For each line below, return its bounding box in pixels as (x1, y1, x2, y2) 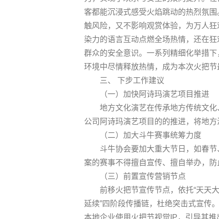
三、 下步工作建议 (100, 76, 164, 85)
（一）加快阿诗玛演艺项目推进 (100, 89, 209, 98)
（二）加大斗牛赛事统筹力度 (100, 131, 201, 139)
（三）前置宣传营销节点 (100, 172, 186, 180)
